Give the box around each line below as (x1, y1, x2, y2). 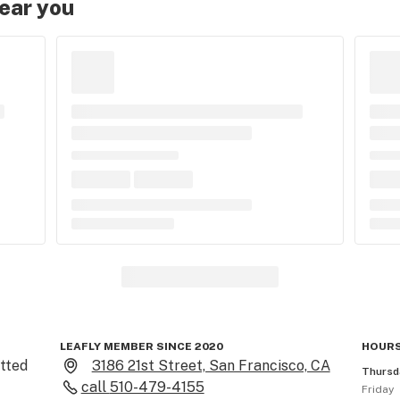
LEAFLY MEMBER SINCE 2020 (59, 340, 223, 353)
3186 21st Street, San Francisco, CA (91, 357, 330, 374)
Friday (362, 383, 395, 396)
